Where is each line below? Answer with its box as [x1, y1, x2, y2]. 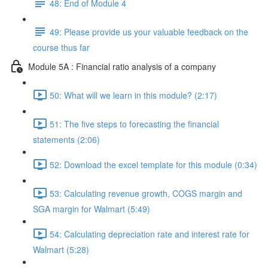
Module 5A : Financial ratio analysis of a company [28, 60, 216, 72]
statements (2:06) [33, 133, 100, 145]
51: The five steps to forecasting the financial [50, 117, 219, 130]
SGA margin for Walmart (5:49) [33, 203, 150, 215]
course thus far [33, 41, 90, 53]
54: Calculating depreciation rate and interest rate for [50, 227, 249, 240]
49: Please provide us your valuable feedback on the [50, 25, 248, 38]
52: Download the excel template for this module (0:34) [50, 158, 257, 170]
